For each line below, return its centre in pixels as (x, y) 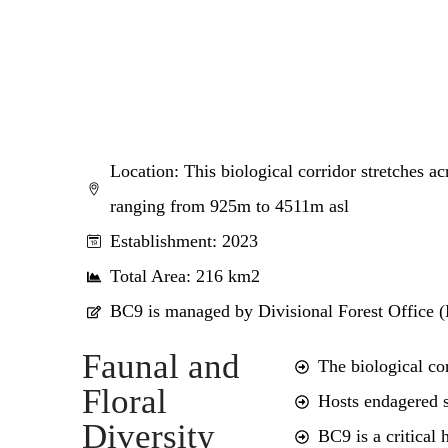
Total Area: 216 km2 (184, 276)
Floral (124, 401)
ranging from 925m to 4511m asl (229, 206)
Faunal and (161, 366)
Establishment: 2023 (183, 241)
